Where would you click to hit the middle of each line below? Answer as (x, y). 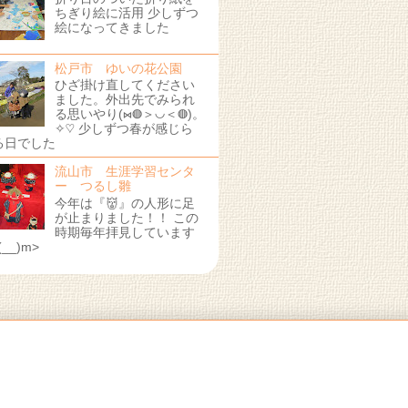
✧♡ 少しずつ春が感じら (123, 129)
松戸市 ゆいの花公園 (118, 68)
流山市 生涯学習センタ (124, 172)
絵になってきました (112, 28)
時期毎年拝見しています (124, 233)
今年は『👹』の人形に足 (124, 204)
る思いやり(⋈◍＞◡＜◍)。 (129, 114)
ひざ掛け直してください (124, 85)
